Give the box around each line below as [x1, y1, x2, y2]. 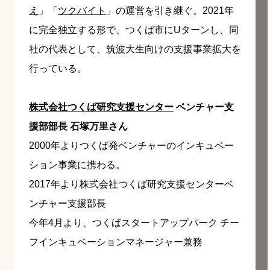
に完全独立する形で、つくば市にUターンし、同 [29, 25, 239, 36]
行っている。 [29, 63, 87, 74]
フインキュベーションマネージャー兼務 [29, 237, 202, 248]
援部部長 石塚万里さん [29, 121, 128, 132]
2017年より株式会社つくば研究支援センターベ [29, 179, 234, 190]
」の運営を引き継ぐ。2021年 [106, 5, 234, 16]
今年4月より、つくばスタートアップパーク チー [29, 218, 239, 228]
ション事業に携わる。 [29, 160, 125, 171]
